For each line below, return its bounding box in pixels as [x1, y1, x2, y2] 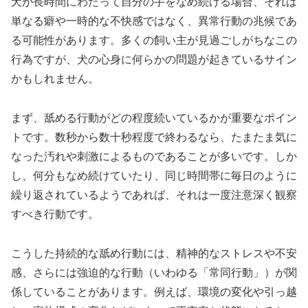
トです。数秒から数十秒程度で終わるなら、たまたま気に [11, 131, 297, 144]
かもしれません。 [11, 73, 99, 85]
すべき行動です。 [11, 208, 99, 221]
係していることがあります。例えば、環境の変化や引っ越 [11, 286, 297, 298]
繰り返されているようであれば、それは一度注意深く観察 [11, 189, 297, 201]
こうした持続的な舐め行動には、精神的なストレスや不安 [11, 247, 297, 260]
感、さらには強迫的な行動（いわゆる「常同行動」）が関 [11, 267, 297, 279]
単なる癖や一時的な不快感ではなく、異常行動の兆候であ [11, 15, 297, 27]
